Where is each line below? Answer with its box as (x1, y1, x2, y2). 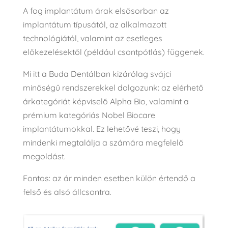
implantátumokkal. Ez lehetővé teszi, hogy (22, 123, 181, 134)
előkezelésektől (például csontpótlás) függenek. (22, 46, 205, 57)
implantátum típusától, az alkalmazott (22, 19, 166, 30)
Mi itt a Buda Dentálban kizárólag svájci (22, 68, 171, 79)
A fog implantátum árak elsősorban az (22, 5, 169, 16)
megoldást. (22, 151, 66, 161)
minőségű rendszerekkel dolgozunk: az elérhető (22, 82, 204, 93)
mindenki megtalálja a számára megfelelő (22, 137, 184, 148)
